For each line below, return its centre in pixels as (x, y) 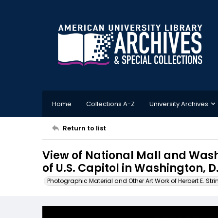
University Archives (179, 104)
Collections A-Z (110, 104)
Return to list (84, 128)
